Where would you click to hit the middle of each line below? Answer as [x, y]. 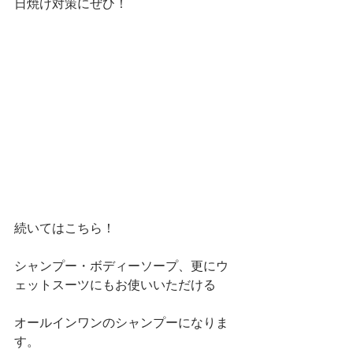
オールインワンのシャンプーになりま [121, 323]
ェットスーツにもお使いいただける [115, 285]
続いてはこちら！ [65, 228]
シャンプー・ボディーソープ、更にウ [121, 266]
